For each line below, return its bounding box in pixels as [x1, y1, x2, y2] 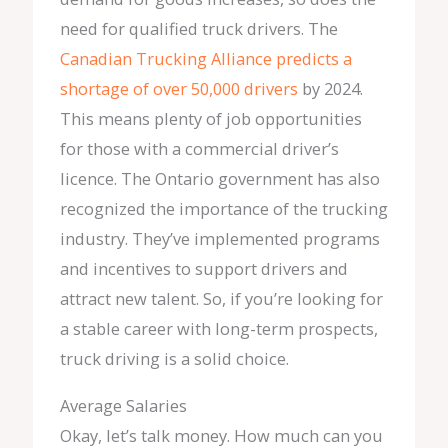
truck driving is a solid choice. [59, 347, 289, 371]
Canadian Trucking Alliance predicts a [59, 47, 352, 71]
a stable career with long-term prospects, [59, 317, 378, 341]
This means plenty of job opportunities [59, 107, 362, 131]
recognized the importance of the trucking [59, 197, 388, 221]
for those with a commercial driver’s [59, 137, 339, 161]
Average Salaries [59, 393, 187, 417]
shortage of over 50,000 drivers [59, 77, 298, 101]
